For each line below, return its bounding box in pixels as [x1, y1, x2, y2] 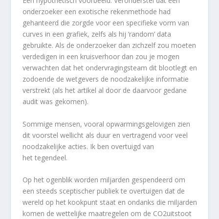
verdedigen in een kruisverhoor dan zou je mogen [22, 52, 180, 62]
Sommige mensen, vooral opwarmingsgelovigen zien [22, 119, 191, 129]
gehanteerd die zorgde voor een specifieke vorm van [22, 18, 190, 28]
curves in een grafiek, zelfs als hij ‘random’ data [22, 29, 172, 39]
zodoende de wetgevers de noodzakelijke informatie [22, 74, 189, 84]
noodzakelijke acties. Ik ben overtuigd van [22, 141, 154, 151]
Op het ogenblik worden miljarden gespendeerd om [22, 175, 186, 185]
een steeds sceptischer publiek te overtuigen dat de [22, 186, 185, 196]
